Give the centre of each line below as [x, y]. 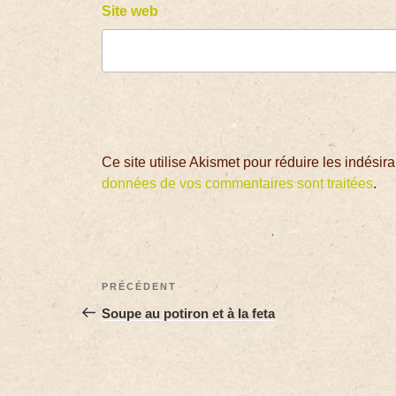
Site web [130, 11]
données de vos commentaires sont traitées [238, 183]
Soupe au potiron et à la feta [189, 313]
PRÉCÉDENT [140, 286]
